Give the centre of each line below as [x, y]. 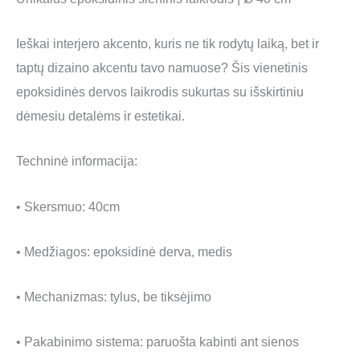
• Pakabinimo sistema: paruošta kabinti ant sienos [157, 342]
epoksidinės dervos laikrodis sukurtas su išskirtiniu [160, 92]
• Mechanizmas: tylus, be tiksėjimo [114, 297]
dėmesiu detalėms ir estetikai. [100, 116]
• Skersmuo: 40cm [68, 206]
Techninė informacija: [77, 161]
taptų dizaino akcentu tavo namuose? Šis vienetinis [162, 68]
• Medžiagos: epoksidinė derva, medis [124, 251]
